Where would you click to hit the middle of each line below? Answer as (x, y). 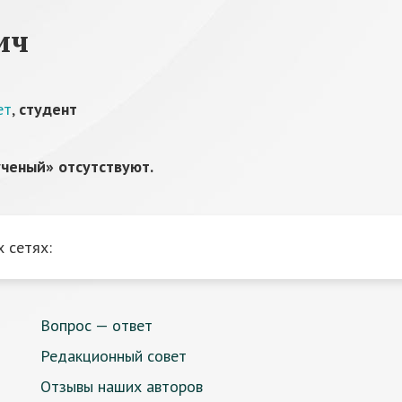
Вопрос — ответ (96, 325)
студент (48, 109)
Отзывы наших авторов (122, 386)
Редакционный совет (114, 356)
